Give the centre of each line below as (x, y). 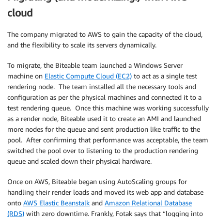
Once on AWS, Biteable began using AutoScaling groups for (97, 182)
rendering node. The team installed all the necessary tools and (102, 87)
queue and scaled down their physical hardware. (79, 161)
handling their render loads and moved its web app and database (105, 192)
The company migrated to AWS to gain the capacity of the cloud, (105, 34)
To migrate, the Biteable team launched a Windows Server (95, 65)
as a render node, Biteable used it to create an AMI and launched (104, 119)
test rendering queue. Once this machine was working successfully (108, 108)
